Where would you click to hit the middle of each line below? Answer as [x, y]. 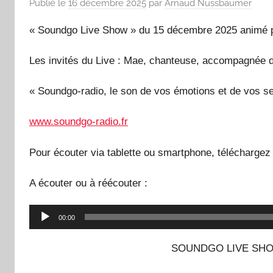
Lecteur [47, 213]
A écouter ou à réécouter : [88, 183]
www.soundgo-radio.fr [79, 122]
